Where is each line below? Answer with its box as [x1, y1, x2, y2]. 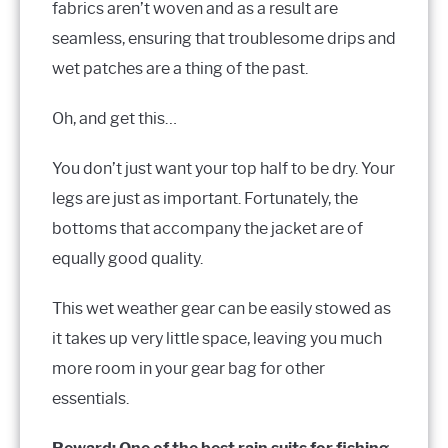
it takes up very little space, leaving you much [52, 329, 382, 349]
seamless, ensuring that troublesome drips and [52, 29, 396, 49]
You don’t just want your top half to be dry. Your [52, 159, 395, 179]
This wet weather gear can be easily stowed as [52, 299, 391, 319]
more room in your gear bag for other [52, 359, 325, 379]
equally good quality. [52, 249, 203, 269]
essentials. [52, 389, 129, 409]
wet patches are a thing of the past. [52, 59, 308, 79]
